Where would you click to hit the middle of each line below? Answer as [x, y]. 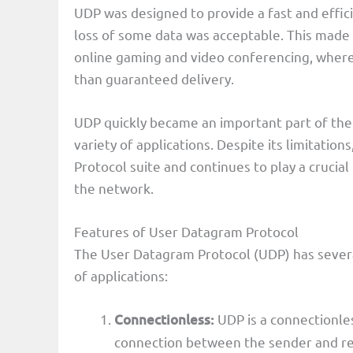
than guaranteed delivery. [154, 78]
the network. [114, 188]
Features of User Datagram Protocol [186, 232]
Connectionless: [166, 320]
